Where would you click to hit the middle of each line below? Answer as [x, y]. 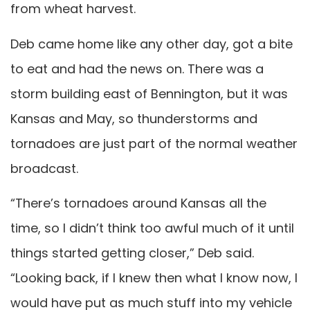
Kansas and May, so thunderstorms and [134, 118]
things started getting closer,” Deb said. [132, 253]
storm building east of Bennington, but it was [149, 93]
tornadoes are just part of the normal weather [154, 143]
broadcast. [44, 168]
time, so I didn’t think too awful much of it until [152, 228]
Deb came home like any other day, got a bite [152, 44]
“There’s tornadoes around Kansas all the [138, 203]
